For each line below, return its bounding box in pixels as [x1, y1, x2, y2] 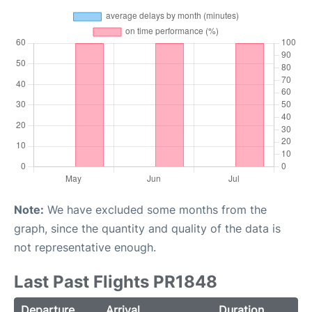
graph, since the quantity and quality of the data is [14, 221, 281, 236]
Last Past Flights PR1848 [14, 272, 217, 292]
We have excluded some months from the [44, 203, 267, 217]
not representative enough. [14, 240, 156, 255]
